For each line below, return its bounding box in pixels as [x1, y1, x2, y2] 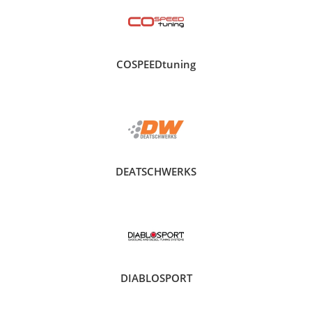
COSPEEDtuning [116, 57, 196, 72]
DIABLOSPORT [120, 271, 192, 286]
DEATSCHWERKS [116, 164, 196, 178]
